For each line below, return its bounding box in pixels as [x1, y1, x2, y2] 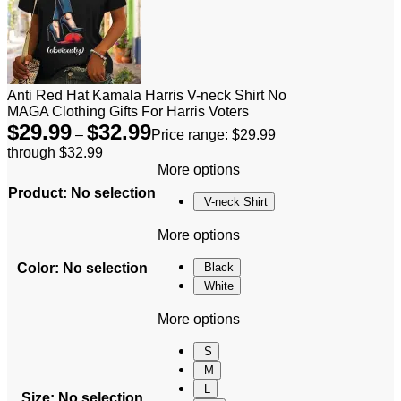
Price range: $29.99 [151, 126, 276, 142]
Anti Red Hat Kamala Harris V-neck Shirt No [7, 87, 286, 103]
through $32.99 [7, 144, 103, 160]
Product [8, 184, 63, 200]
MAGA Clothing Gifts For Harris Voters [7, 103, 249, 119]
